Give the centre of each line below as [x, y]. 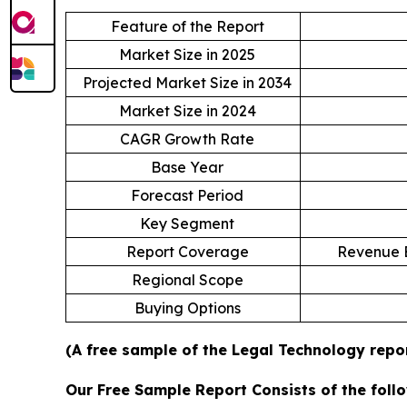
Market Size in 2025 [187, 55]
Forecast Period [187, 196]
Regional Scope [187, 280]
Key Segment [187, 224]
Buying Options [187, 308]
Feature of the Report [187, 27]
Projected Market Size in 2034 [187, 83]
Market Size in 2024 [187, 111]
